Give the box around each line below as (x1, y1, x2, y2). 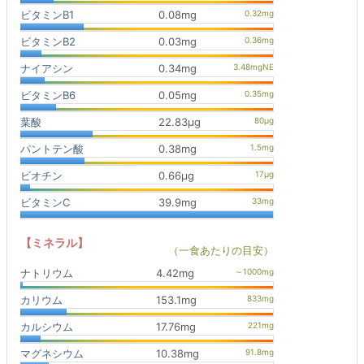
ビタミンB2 (20, 35, 76, 48)
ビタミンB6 (20, 89, 76, 102)
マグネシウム (20, 347, 84, 360)
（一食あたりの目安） (168, 244, 274, 257)
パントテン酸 (20, 142, 84, 155)
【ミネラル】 (20, 236, 89, 249)
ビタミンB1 (20, 8, 74, 21)
